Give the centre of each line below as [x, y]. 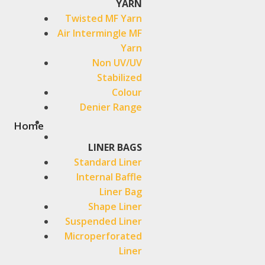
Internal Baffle [109, 177]
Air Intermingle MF [99, 33]
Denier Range [111, 107]
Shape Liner [115, 206]
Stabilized [119, 77]
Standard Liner [108, 162]
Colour [127, 92]
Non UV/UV [117, 63]
